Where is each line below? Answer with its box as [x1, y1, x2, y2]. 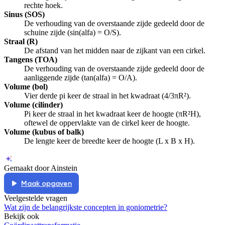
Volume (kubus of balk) [4, 128, 84, 137]
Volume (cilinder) [4, 100, 63, 109]
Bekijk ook [4, 212, 39, 221]
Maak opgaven [21, 179, 72, 188]
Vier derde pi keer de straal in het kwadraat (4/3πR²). [24, 91, 191, 100]
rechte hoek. [24, 1, 63, 10]
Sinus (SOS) [4, 10, 45, 19]
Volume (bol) [4, 82, 48, 91]
